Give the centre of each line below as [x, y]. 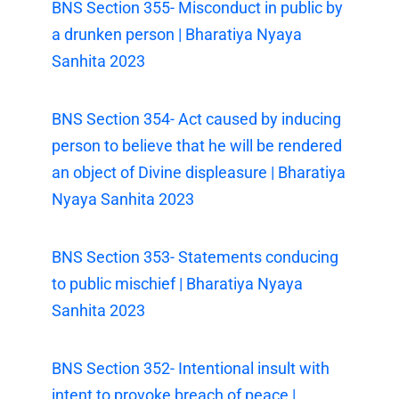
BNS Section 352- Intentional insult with [191, 368]
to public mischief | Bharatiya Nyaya [178, 283]
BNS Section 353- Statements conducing [195, 256]
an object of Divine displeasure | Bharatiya [199, 172]
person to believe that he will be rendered [197, 145]
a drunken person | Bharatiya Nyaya [177, 34]
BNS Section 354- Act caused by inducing [197, 118]
